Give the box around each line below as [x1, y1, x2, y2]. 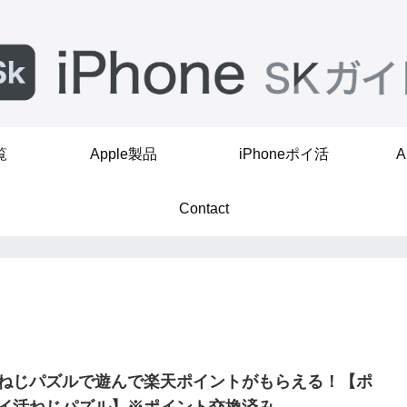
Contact [178, 201, 229, 216]
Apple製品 [90, 146, 157, 162]
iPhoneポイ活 [238, 146, 329, 162]
